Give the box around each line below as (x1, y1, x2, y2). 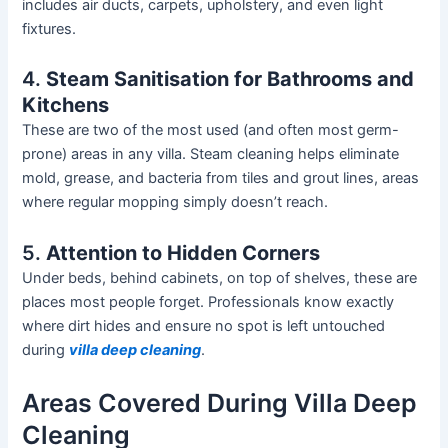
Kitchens (22, 93, 110, 118)
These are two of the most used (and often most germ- (22, 121, 400, 140)
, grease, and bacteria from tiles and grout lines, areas (56, 169, 420, 188)
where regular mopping (22, 193, 184, 212)
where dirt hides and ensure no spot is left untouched (22, 316, 386, 335)
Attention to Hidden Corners (46, 240, 321, 265)
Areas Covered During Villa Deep (22, 388, 418, 419)
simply (183, 193, 228, 212)
